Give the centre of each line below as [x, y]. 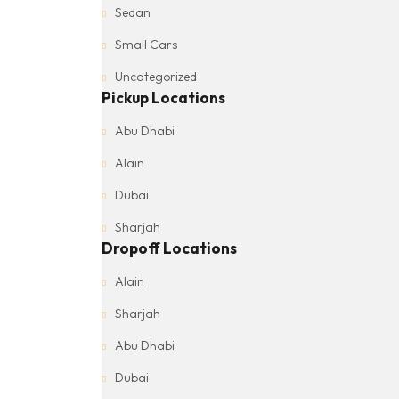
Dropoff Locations [169, 248]
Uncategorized [156, 77]
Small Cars [146, 45]
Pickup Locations [163, 98]
